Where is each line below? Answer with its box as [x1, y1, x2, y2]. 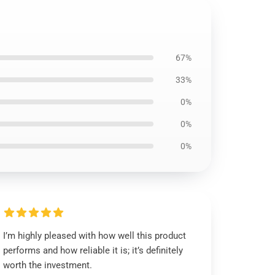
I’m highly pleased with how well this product [3, 230, 187, 241]
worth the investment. [3, 260, 93, 271]
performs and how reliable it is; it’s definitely [3, 245, 184, 256]
